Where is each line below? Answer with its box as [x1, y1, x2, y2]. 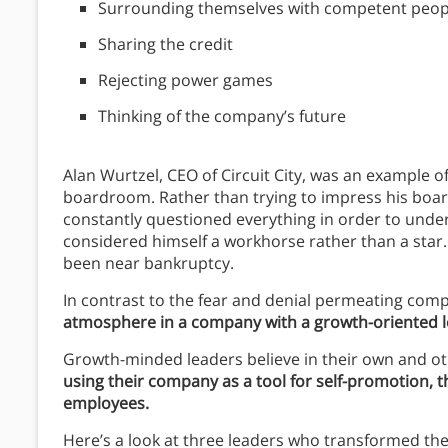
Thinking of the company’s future [98, 105, 346, 128]
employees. [63, 392, 153, 415]
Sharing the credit [98, 33, 233, 56]
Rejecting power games [98, 69, 273, 92]
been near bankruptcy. [63, 252, 234, 275]
